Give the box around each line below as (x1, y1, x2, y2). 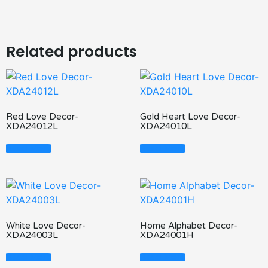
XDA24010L (140, 121, 192, 132)
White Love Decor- (6, 220, 86, 232)
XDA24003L (6, 230, 58, 241)
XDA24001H (140, 230, 194, 241)
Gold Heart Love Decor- (140, 111, 240, 123)
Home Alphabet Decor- (140, 220, 237, 232)
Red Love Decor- (6, 111, 78, 123)
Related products (6, 41, 137, 62)
